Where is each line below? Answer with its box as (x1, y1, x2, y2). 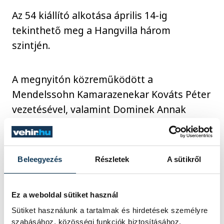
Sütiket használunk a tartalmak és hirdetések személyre (11, 205, 208, 214)
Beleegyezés (17, 155, 62, 164)
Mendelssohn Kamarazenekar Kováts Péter (12, 87, 211, 101)
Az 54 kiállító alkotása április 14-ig (12, 8, 168, 22)
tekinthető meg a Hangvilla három (12, 23, 171, 37)
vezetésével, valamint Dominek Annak (12, 102, 186, 116)
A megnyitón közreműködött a (12, 72, 153, 86)
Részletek (94, 155, 129, 164)
